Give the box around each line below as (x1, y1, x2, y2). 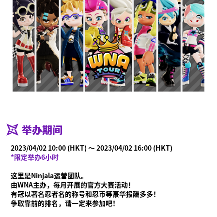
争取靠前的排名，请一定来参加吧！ (11, 198, 120, 208)
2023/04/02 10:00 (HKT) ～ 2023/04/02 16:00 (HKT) (11, 143, 173, 153)
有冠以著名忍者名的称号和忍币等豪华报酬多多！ (11, 189, 160, 199)
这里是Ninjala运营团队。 (11, 170, 88, 181)
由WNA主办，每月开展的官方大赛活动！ (11, 180, 135, 190)
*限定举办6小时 (11, 152, 59, 162)
